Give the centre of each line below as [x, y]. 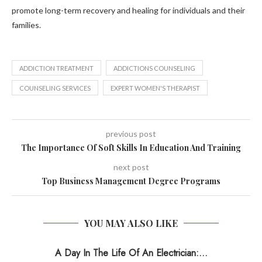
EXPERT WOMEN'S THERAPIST [155, 88]
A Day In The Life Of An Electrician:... [131, 253]
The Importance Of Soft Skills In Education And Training [131, 148]
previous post [131, 134]
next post [131, 167]
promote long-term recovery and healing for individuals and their [128, 10]
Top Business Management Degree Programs [131, 181]
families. [26, 25]
